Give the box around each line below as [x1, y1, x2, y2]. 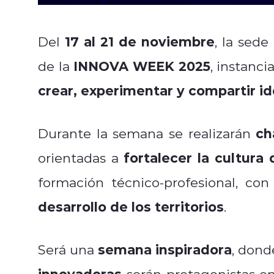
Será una [38, 240, 98, 258]
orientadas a [38, 149, 124, 166]
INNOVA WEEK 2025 [73, 56, 210, 75]
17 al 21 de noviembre [65, 32, 215, 50]
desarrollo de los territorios [38, 197, 224, 215]
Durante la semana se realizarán [38, 124, 256, 142]
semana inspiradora [98, 240, 232, 258]
